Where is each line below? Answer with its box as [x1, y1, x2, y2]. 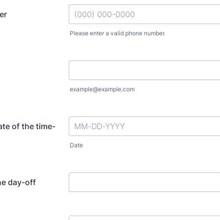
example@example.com [70, 85, 135, 93]
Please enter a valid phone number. [70, 29, 165, 37]
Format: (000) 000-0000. [68, 36, 162, 46]
